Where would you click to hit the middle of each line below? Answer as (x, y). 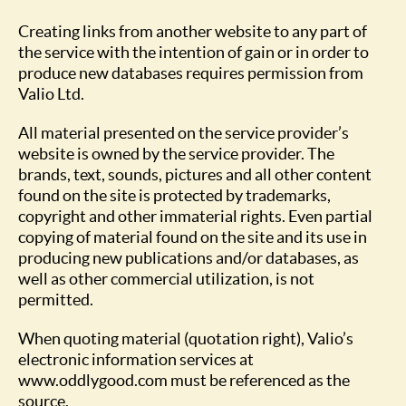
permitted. (56, 300)
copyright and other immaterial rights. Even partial (195, 216)
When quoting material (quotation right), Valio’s (186, 338)
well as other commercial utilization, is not (166, 279)
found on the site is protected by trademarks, (174, 195)
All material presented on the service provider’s (184, 133)
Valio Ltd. (51, 94)
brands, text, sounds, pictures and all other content (195, 174)
